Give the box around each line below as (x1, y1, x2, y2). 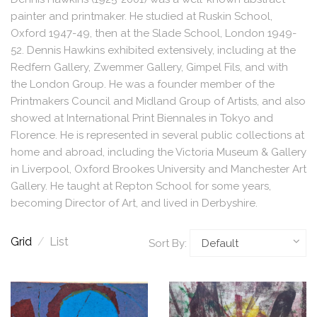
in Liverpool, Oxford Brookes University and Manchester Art (11, 163, 306, 175)
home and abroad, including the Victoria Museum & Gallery (11, 146, 306, 158)
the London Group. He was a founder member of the (11, 78, 275, 91)
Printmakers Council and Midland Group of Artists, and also (11, 95, 306, 108)
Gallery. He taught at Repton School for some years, (11, 180, 271, 192)
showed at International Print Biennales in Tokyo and (11, 112, 273, 125)
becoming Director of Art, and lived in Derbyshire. (11, 197, 258, 209)
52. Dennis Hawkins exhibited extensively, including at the (11, 44, 296, 57)
